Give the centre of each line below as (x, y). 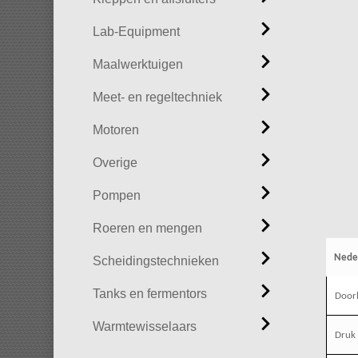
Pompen (116, 195)
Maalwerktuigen (137, 64)
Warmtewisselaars (144, 326)
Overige (115, 163)
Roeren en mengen (147, 228)
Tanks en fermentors (149, 294)
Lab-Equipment (136, 32)
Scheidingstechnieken (155, 261)
